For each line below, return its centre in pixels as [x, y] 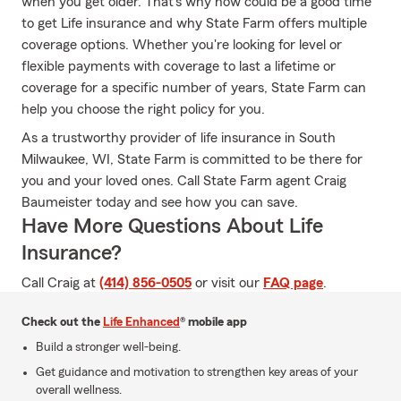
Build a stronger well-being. [108, 347]
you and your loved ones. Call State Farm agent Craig [184, 181]
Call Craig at [60, 283]
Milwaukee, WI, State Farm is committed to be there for [192, 159]
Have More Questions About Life [172, 226]
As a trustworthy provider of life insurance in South [179, 138]
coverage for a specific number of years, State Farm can [194, 88]
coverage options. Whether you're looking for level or [182, 45]
